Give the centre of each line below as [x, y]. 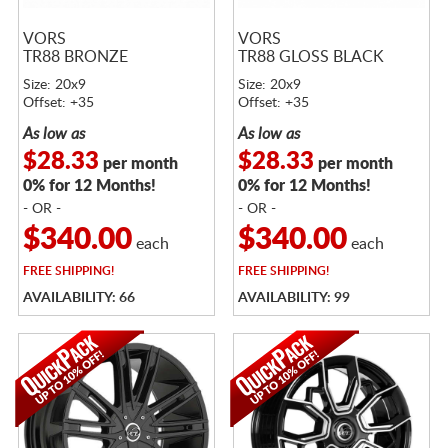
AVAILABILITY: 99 [293, 297]
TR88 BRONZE [75, 56]
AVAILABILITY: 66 [78, 297]
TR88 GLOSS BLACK [310, 56]
